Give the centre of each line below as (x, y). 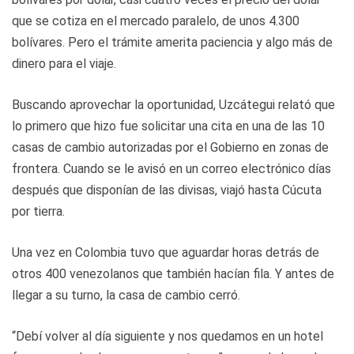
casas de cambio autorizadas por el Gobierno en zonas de (170, 147)
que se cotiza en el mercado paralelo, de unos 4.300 (156, 21)
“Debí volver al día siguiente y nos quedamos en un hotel (168, 336)
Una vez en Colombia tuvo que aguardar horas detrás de (166, 252)
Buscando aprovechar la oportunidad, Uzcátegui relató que (173, 104)
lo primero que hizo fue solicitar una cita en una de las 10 (168, 126)
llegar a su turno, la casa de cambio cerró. (126, 295)
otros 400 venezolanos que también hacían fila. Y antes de (173, 273)
